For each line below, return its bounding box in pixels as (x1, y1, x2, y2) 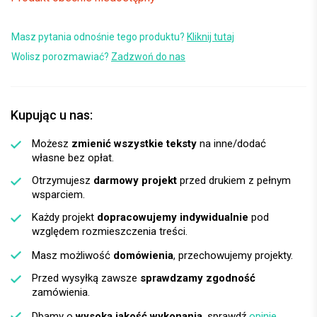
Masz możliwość (32, 248, 113, 262)
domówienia (113, 248, 173, 262)
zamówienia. (32, 285, 90, 299)
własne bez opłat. (32, 151, 114, 164)
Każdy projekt (32, 210, 97, 224)
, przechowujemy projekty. (173, 248, 293, 262)
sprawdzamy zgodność (140, 271, 255, 284)
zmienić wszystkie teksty (71, 137, 197, 150)
